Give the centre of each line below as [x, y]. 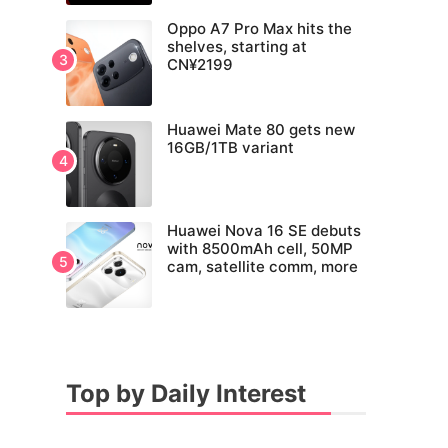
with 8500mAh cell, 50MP [260, 249]
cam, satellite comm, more [262, 267]
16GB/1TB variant [230, 148]
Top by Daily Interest [186, 394]
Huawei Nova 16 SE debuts [264, 231]
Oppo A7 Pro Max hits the [259, 29]
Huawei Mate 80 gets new [261, 130]
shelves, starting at [237, 47]
